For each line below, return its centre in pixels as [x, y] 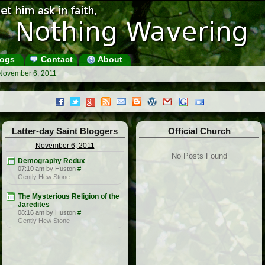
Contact [55, 59]
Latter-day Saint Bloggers [65, 131]
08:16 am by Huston [47, 213]
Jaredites [34, 205]
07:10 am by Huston [47, 169]
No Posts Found [199, 156]
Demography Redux [51, 161]
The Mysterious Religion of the [69, 197]
